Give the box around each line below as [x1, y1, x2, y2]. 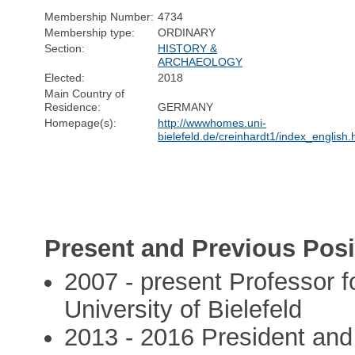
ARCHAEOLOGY [158, 55, 243, 68]
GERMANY [158, 100, 214, 113]
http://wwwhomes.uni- [158, 116, 267, 129]
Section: [44, 41, 86, 55]
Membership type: [44, 25, 136, 39]
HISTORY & [158, 41, 218, 55]
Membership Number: [44, 10, 155, 23]
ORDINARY [158, 25, 216, 39]
